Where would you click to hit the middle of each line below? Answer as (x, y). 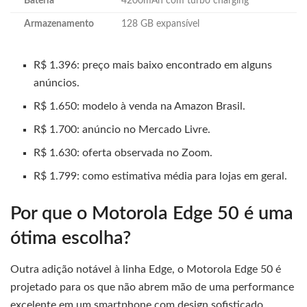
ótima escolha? (71, 238)
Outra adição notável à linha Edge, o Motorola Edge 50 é (146, 269)
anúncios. (57, 83)
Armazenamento (59, 24)
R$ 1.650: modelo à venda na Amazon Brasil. (140, 107)
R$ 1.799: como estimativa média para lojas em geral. (161, 176)
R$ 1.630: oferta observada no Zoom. (123, 153)
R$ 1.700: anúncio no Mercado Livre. (122, 130)
